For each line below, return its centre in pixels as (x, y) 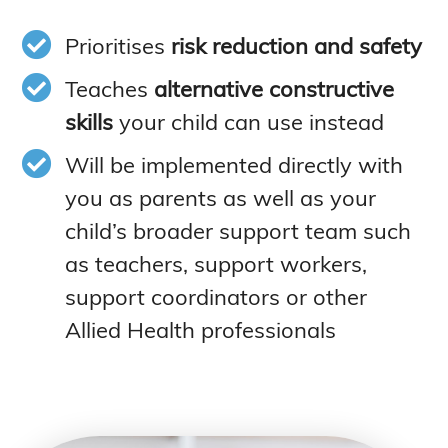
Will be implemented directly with (233, 164)
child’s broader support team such (237, 230)
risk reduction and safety (296, 45)
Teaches (109, 88)
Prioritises (117, 45)
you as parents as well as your (220, 197)
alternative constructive (273, 88)
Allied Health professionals (200, 329)
